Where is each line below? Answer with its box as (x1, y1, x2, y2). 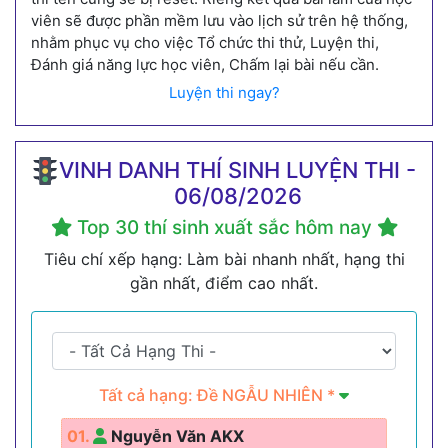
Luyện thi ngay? (168, 82, 280, 102)
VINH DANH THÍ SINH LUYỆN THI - (59, 156, 417, 183)
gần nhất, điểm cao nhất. (130, 272, 318, 293)
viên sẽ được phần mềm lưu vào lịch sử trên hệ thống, (31, 10, 408, 30)
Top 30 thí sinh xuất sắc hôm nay (71, 215, 377, 239)
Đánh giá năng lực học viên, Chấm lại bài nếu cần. (31, 54, 379, 74)
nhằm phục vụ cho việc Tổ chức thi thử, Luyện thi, (31, 32, 379, 52)
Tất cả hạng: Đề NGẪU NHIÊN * (99, 384, 339, 405)
